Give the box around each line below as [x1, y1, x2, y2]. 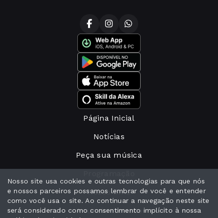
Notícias [93, 132, 125, 142]
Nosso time [87, 187, 131, 197]
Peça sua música [76, 150, 142, 160]
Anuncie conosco [76, 206, 142, 216]
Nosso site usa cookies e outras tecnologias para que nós [7, 177, 205, 185]
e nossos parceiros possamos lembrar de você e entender [7, 187, 206, 195]
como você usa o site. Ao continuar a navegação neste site [7, 197, 210, 204]
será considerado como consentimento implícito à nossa [7, 206, 201, 214]
